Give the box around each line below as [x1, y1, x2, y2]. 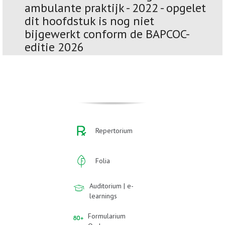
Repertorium [95, 126, 133, 135]
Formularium [88, 211, 126, 220]
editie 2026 [25, 39, 84, 55]
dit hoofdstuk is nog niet [25, 13, 154, 29]
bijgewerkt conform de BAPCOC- [25, 26, 190, 42]
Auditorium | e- [89, 181, 134, 190]
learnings [89, 191, 118, 200]
